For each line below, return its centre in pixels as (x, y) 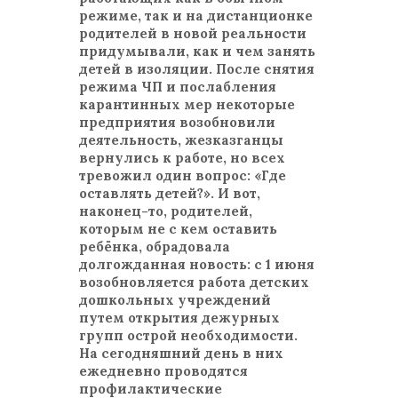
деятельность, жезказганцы (181, 140)
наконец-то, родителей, (166, 211)
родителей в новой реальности (193, 33)
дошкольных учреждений (175, 300)
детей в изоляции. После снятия (197, 69)
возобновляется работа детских (194, 282)
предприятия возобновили (177, 122)
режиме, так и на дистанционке (196, 16)
